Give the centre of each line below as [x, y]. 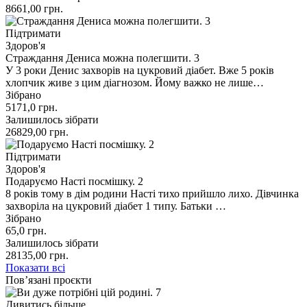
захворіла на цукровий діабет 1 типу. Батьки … [116, 206]
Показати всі [35, 267]
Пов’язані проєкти [49, 280]
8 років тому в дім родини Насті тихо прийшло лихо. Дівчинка [152, 193]
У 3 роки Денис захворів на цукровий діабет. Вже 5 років [140, 70]
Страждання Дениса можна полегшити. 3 [102, 58]
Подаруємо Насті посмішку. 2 [74, 181]
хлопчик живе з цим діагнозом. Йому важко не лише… [135, 82]
